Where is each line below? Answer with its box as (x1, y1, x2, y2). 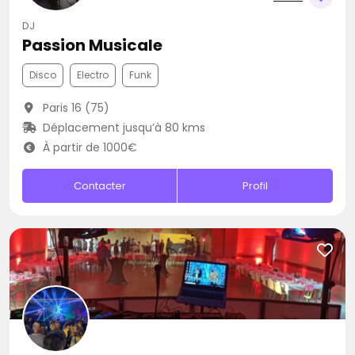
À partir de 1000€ (39, 139, 137, 155)
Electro (77, 68, 109, 82)
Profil (242, 178, 269, 193)
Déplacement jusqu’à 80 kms (39, 120, 205, 136)
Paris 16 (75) (39, 100, 109, 116)
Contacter (73, 178, 126, 193)
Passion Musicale (22, 34, 162, 56)
